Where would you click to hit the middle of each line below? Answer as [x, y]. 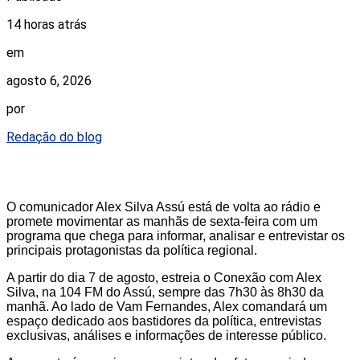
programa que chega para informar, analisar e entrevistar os [176, 235]
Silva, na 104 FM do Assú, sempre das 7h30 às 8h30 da [165, 292]
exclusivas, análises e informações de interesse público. [166, 335]
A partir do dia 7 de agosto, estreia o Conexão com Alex [164, 277]
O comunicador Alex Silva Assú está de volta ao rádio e [164, 207]
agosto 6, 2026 [49, 80]
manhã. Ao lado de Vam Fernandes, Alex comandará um [167, 306]
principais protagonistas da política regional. [132, 250]
